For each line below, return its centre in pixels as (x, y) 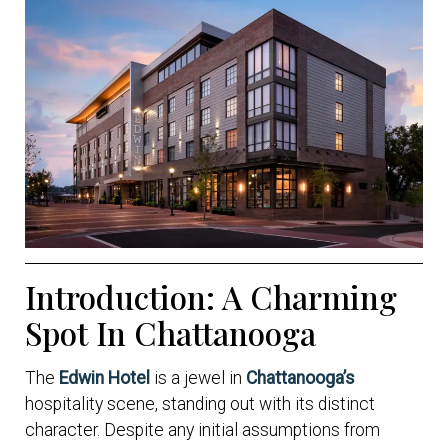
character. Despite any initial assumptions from (202, 429)
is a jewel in (198, 377)
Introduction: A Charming (211, 296)
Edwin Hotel (104, 377)
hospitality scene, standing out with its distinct (200, 403)
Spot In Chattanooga (170, 332)
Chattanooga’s (300, 377)
